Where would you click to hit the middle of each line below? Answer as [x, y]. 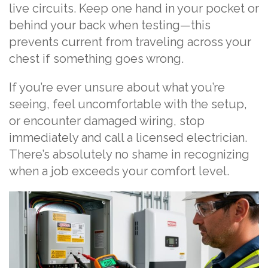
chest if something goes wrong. [96, 59]
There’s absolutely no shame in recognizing [129, 155]
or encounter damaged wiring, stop [107, 121]
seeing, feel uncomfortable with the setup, [128, 104]
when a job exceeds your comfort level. [119, 171]
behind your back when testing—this [110, 25]
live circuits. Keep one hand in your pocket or [134, 9]
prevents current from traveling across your [130, 42]
